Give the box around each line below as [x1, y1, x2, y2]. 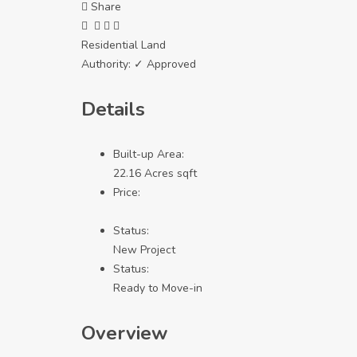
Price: [113, 185, 140, 201]
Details [81, 96, 145, 123]
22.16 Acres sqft [113, 166, 197, 182]
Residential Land [81, 37, 166, 53]
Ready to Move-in [113, 280, 202, 296]
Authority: [81, 57, 134, 73]
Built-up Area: [113, 147, 184, 163]
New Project [113, 242, 175, 258]
